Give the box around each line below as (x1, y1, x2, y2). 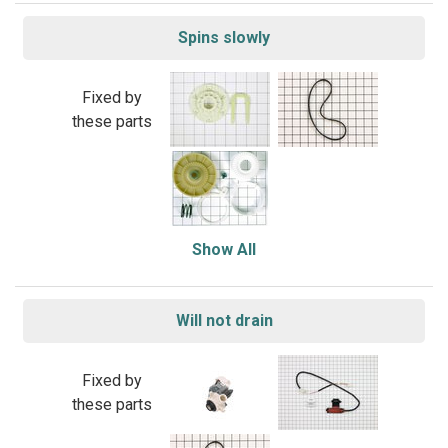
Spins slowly (178, 28, 270, 47)
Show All (192, 240, 256, 259)
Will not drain (175, 311, 273, 330)
